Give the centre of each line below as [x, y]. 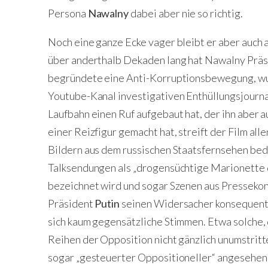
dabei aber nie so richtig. [186, 13]
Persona [68, 13]
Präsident [71, 203]
